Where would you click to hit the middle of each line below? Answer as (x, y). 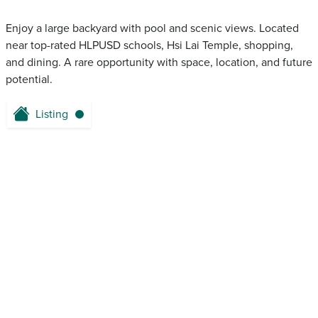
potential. (29, 80)
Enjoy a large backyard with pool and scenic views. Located (152, 29)
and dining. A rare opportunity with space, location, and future (159, 63)
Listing (52, 115)
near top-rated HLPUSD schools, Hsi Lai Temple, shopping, (149, 46)
